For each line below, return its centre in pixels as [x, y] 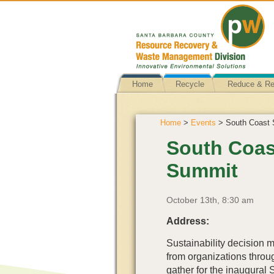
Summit [202, 171]
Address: [188, 221]
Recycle [190, 84]
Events [203, 123]
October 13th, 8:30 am [210, 200]
